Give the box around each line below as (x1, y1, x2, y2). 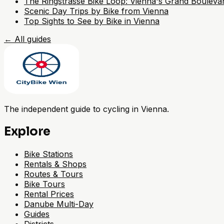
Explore (4, 124, 50, 139)
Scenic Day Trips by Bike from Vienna (24, 6, 168, 16)
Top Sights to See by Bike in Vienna (24, 16, 159, 26)
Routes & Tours (24, 169, 83, 179)
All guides (14, 34, 51, 44)
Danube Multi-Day (24, 199, 93, 209)
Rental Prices (24, 189, 74, 199)
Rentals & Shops (24, 159, 86, 169)
